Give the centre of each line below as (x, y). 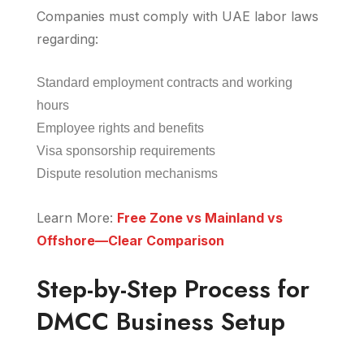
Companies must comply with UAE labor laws (178, 16)
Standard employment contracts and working (165, 82)
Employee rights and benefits (122, 128)
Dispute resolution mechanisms (127, 173)
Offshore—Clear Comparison (130, 240)
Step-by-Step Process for (173, 289)
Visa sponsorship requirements (128, 151)
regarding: (67, 39)
